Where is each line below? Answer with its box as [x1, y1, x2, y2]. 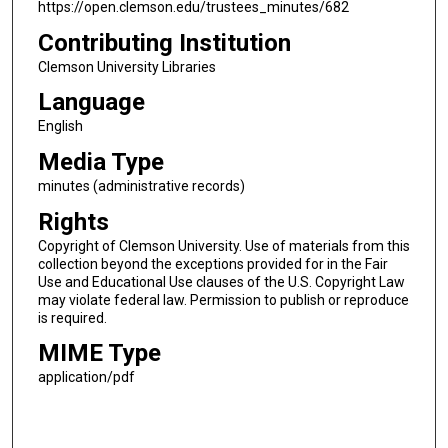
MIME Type [37, 339, 161, 368]
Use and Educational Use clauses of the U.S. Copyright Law [37, 273, 405, 290]
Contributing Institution [37, 28, 291, 57]
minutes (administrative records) [37, 177, 245, 194]
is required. [37, 309, 107, 326]
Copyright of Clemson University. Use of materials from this [37, 237, 410, 254]
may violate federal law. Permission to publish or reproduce [37, 291, 409, 308]
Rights [37, 207, 109, 236]
